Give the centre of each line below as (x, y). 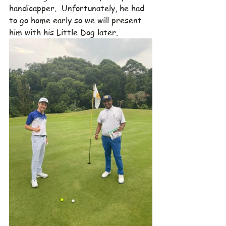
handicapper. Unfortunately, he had (78, 8)
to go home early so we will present (77, 20)
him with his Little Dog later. (64, 33)
